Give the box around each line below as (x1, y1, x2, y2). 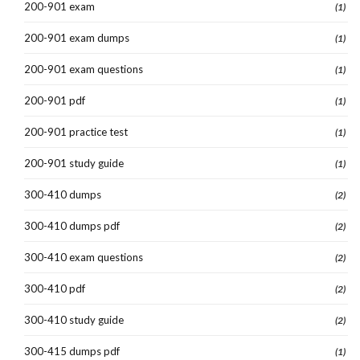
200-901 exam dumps (24, 31, 129, 44)
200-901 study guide (24, 156, 124, 170)
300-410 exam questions (24, 250, 143, 264)
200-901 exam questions (24, 62, 143, 76)
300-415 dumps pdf (24, 344, 120, 358)
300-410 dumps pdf (24, 219, 120, 232)
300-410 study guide (24, 313, 124, 326)
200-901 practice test (24, 125, 128, 138)
